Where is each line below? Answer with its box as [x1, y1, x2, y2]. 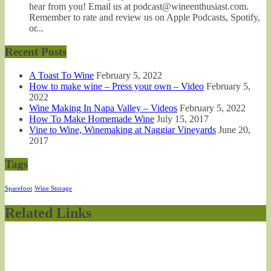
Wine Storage [34, 185, 72, 192]
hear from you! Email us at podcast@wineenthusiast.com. [29, 1, 249, 12]
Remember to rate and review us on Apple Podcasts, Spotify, [29, 12, 260, 23]
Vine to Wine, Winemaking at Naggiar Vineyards [29, 124, 216, 135]
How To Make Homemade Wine [29, 113, 154, 124]
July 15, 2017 [157, 113, 209, 124]
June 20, [218, 124, 250, 135]
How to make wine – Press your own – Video [29, 80, 204, 91]
